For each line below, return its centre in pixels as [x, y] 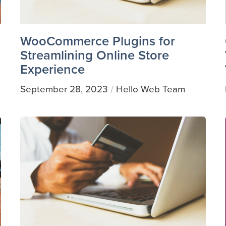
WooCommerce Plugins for [97, 41]
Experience [52, 69]
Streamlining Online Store [94, 55]
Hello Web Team [150, 89]
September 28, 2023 [64, 89]
